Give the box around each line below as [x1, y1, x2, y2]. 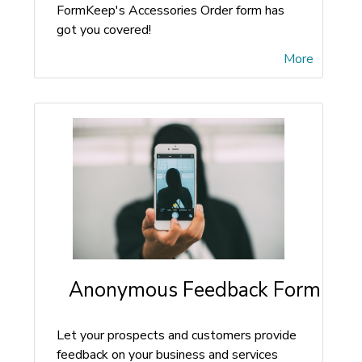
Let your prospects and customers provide [57, 326, 297, 344]
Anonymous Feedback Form [69, 276, 321, 304]
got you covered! [57, 21, 151, 39]
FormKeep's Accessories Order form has [57, 2, 284, 19]
